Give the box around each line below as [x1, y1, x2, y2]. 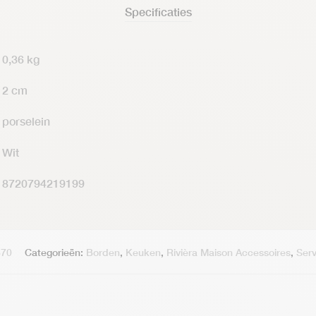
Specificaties [124, 5, 192, 18]
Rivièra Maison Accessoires [166, 246, 291, 258]
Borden [86, 246, 120, 258]
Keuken [126, 246, 161, 258]
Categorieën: [25, 246, 86, 258]
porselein [2, 114, 50, 128]
